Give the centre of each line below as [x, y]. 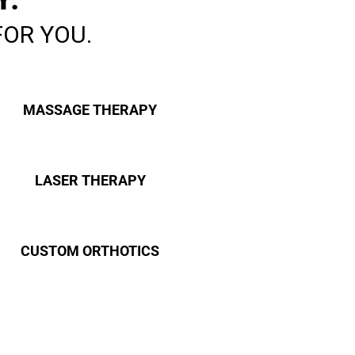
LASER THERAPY [90, 180]
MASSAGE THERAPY [90, 110]
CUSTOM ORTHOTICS [90, 251]
